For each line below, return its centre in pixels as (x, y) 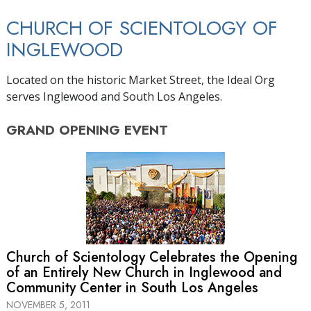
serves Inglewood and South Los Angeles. (114, 96)
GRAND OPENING (63, 129)
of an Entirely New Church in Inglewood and (144, 272)
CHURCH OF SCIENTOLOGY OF (142, 28)
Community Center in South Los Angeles (132, 287)
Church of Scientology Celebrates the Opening (152, 257)
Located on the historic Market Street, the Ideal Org (141, 79)
